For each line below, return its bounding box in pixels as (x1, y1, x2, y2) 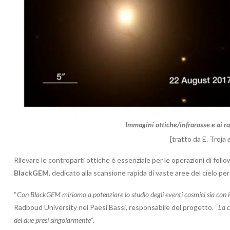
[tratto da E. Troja (169, 134, 227, 143)
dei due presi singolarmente (14, 215, 91, 224)
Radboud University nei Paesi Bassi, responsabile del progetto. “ (14, 202, 218, 212)
